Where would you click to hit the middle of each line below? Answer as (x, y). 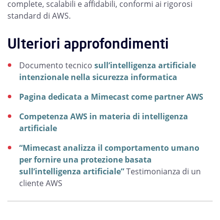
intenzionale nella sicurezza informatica (98, 77)
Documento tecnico (57, 66)
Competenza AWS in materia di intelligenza (104, 117)
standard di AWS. (39, 16)
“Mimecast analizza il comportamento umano (109, 148)
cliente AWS (44, 183)
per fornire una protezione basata (85, 160)
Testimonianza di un (163, 172)
